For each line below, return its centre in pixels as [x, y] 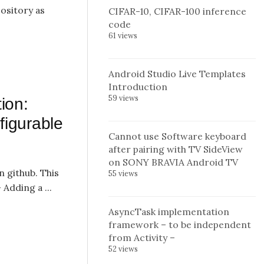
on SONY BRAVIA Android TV [173, 162]
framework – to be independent [180, 225]
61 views [123, 35]
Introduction [138, 87]
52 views [123, 249]
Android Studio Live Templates [177, 74]
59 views [123, 98]
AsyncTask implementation [169, 212]
